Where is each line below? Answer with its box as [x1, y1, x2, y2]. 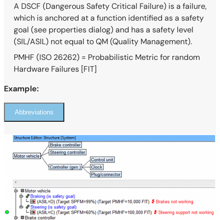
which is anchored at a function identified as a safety [14, 13, 204, 24]
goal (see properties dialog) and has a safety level [14, 25, 193, 35]
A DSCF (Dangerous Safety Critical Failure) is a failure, [14, 1, 207, 12]
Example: [4, 83, 39, 94]
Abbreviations [15, 109, 54, 116]
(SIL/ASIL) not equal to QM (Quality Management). [14, 36, 192, 47]
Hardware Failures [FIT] [14, 64, 97, 75]
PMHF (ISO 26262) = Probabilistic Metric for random [14, 52, 200, 63]
